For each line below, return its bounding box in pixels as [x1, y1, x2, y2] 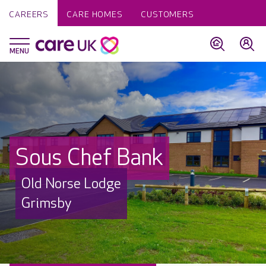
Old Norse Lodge [21, 175, 121, 192]
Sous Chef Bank [15, 144, 163, 172]
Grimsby [21, 194, 72, 212]
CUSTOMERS [140, 9, 194, 20]
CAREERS [9, 9, 49, 20]
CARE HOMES [66, 9, 123, 20]
